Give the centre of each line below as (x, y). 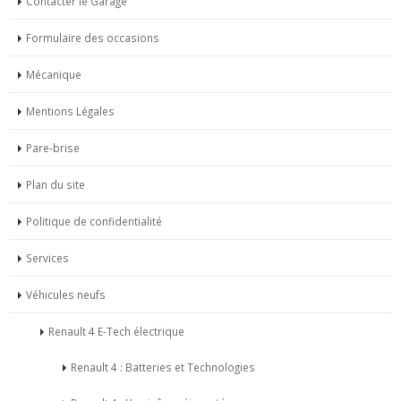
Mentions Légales (70, 111)
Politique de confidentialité (94, 222)
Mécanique (54, 75)
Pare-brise (53, 148)
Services (47, 258)
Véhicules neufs (66, 295)
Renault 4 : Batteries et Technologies (163, 367)
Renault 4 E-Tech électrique (116, 332)
